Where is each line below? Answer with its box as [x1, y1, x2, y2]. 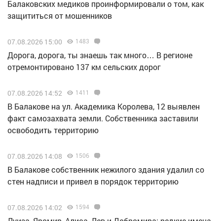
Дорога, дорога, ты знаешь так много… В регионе [7, 49, 192, 60]
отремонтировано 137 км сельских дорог [7, 61, 161, 72]
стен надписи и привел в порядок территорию [7, 176, 179, 186]
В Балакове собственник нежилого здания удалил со [7, 164, 204, 175]
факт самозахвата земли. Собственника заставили [7, 112, 198, 123]
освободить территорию [7, 124, 99, 135]
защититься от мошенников [7, 10, 112, 21]
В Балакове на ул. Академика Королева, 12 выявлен [7, 101, 200, 111]
